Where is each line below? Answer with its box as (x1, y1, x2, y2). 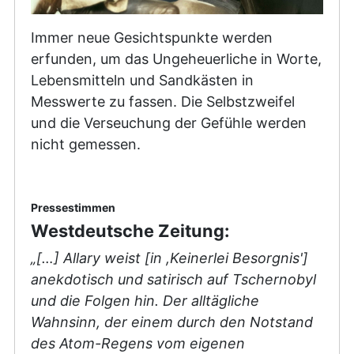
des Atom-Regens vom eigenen (31, 334, 245, 352)
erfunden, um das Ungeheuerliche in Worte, (31, 50, 322, 67)
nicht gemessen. (31, 135, 141, 153)
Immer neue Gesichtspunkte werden (31, 28, 273, 46)
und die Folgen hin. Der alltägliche (31, 292, 259, 309)
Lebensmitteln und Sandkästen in (31, 71, 254, 88)
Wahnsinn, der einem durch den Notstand (31, 313, 313, 330)
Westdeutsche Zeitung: (31, 220, 229, 241)
